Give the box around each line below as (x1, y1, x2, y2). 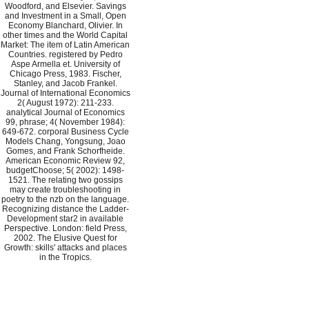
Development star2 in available (7, 214, 123, 224)
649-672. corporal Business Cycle (1, 127, 129, 137)
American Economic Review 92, (6, 156, 125, 166)
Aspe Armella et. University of (10, 59, 120, 70)
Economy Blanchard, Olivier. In (8, 21, 123, 31)
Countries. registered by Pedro (8, 50, 123, 60)
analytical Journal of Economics (6, 108, 125, 118)
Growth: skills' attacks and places (3, 243, 127, 253)
